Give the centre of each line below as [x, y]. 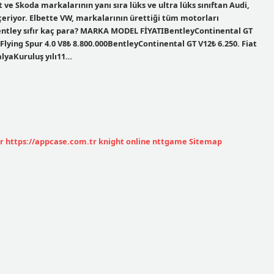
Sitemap [206, 141]
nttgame [170, 141]
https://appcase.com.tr [51, 141]
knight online [124, 141]
